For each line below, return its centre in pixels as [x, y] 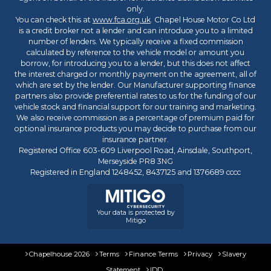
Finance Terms [153, 254]
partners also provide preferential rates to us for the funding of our [135, 96]
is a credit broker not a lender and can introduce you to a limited [135, 31]
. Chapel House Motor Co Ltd [203, 20]
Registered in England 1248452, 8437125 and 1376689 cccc [135, 172]
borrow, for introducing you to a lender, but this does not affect [135, 63]
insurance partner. [135, 139]
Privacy [200, 254]
